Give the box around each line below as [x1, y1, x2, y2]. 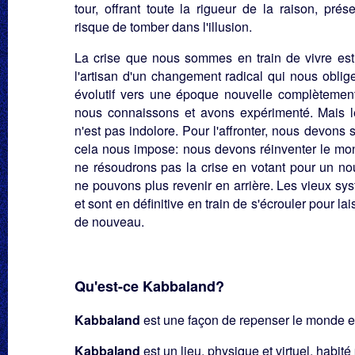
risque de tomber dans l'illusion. [74, 17, 252, 36]
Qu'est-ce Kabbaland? [74, 276, 224, 296]
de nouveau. [74, 212, 144, 231]
